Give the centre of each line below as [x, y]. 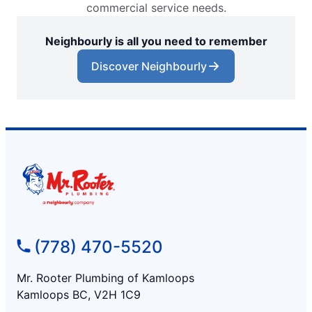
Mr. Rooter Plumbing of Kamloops [106, 278]
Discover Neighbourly [149, 67]
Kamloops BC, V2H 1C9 [79, 295]
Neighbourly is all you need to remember [156, 41]
